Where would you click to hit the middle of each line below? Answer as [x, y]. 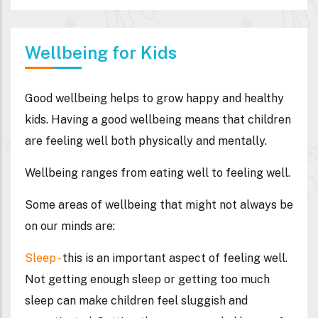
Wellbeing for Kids [101, 53]
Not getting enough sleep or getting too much [147, 280]
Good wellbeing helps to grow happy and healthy [154, 99]
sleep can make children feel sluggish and [136, 301]
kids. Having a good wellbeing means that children [158, 120]
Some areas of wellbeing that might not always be [159, 205]
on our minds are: [70, 226]
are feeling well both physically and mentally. [146, 141]
